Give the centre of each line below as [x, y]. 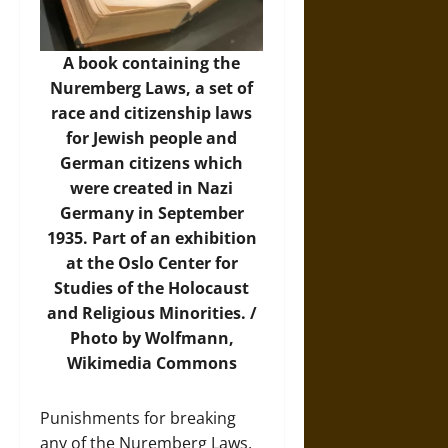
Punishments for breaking [138, 418]
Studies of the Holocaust [152, 288]
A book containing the [152, 63]
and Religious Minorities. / [151, 313]
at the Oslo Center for [151, 263]
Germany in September [151, 213]
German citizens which [152, 163]
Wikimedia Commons [151, 363]
